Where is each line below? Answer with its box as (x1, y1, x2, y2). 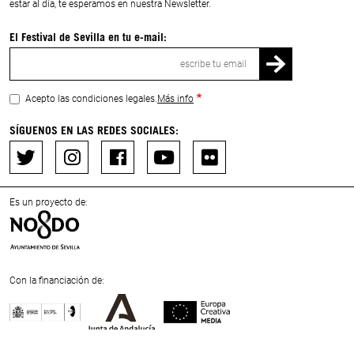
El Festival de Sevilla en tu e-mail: (9, 30, 167, 44)
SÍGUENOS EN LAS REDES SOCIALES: (9, 123, 179, 137)
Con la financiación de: (9, 275, 104, 287)
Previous (16, 333, 52, 345)
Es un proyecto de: (9, 197, 88, 209)
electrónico (9, 61, 56, 73)
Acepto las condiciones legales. (25, 93, 157, 105)
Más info (157, 93, 194, 105)
